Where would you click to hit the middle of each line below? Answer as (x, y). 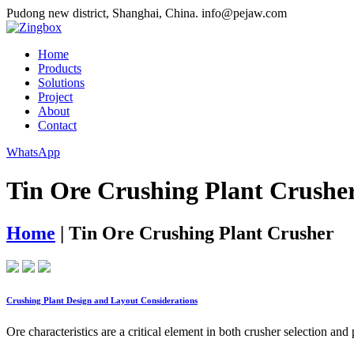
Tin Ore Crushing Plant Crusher (201, 233)
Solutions (61, 83)
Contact (57, 125)
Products (60, 68)
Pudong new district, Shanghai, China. (102, 13)
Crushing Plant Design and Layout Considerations (102, 300)
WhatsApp (33, 152)
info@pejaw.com (244, 13)
